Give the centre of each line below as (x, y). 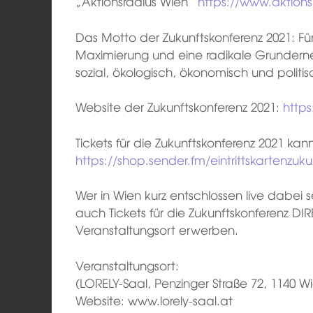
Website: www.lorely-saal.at (154, 300)
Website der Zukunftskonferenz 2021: (180, 107)
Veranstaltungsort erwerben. (157, 230)
